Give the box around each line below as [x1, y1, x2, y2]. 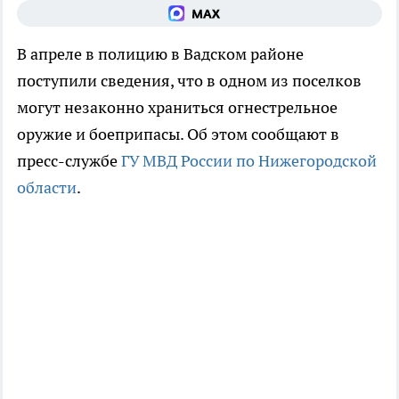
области [17, 177, 77, 199]
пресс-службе [17, 151, 121, 172]
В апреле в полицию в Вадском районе [17, 44, 304, 65]
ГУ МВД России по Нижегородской [121, 151, 377, 172]
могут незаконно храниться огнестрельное [17, 97, 338, 118]
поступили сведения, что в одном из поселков [17, 70, 362, 92]
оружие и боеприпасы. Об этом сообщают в [17, 124, 339, 145]
